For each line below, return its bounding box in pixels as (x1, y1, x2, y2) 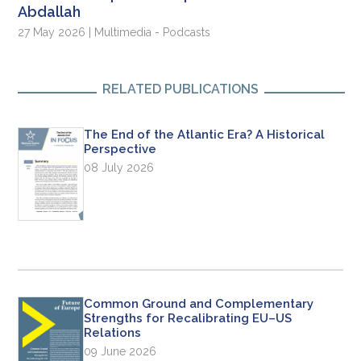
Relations (84, 325, 142, 340)
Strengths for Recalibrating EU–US (84, 310, 293, 326)
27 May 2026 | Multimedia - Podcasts (18, 26, 211, 39)
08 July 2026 (84, 161, 155, 175)
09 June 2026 (84, 344, 157, 358)
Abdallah (18, 3, 81, 21)
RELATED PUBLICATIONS (102, 81, 259, 98)
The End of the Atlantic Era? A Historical (84, 127, 326, 143)
